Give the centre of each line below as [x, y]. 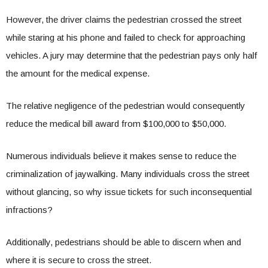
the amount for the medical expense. [78, 73]
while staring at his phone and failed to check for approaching [126, 37]
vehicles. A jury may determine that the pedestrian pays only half [132, 55]
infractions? [31, 210]
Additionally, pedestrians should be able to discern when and [124, 242]
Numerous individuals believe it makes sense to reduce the [121, 156]
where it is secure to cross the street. [80, 260]
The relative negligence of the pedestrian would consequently [126, 106]
